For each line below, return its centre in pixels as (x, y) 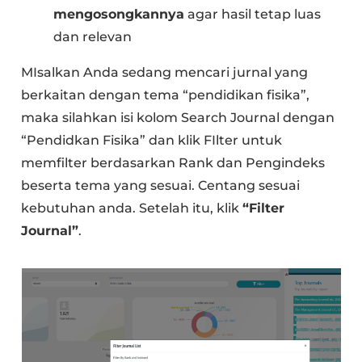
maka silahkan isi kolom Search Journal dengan (178, 118)
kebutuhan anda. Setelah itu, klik (132, 208)
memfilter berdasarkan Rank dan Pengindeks (173, 163)
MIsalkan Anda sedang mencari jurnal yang (165, 73)
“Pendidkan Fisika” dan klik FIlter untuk (152, 141)
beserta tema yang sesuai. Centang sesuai (161, 186)
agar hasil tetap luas (253, 15)
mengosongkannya (119, 15)
